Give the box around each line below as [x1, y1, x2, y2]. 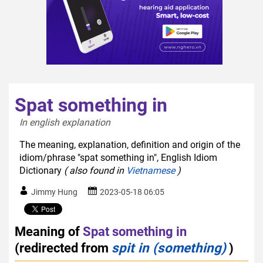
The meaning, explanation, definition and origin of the [19, 139, 240, 150]
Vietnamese [126, 164, 175, 176]
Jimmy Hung [31, 187, 77, 197]
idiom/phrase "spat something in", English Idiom [19, 151, 217, 163]
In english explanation [19, 116, 115, 128]
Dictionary [19, 164, 64, 176]
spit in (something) [112, 240, 226, 255]
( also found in [64, 164, 126, 176]
